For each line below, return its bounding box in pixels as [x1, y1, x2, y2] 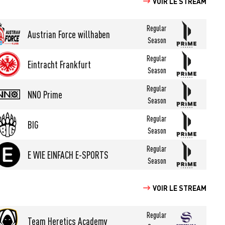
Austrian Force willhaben [28, 28, 110, 41]
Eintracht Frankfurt [28, 58, 91, 71]
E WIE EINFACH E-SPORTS [28, 148, 109, 161]
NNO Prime [28, 88, 63, 101]
